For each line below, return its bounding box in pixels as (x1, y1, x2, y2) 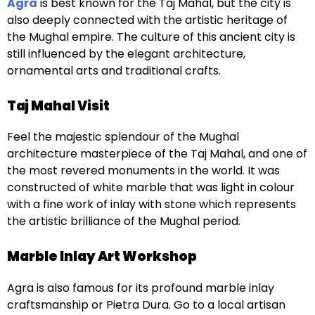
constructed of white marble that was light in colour (7, 179, 295, 196)
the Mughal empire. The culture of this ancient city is (7, 28, 295, 45)
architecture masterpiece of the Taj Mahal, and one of (7, 146, 307, 162)
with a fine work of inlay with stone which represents (7, 196, 296, 213)
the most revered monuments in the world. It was (7, 162, 280, 179)
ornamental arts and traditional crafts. (7, 62, 221, 79)
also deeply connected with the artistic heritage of (7, 11, 288, 28)
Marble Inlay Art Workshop (7, 247, 197, 266)
